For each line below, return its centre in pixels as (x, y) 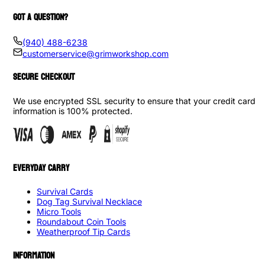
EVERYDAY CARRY (41, 168)
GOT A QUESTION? (41, 17)
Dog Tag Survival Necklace (89, 202)
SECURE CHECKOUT (44, 77)
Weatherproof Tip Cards (83, 232)
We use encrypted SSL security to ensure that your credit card (134, 101)
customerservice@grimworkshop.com (96, 53)
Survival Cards (65, 192)
